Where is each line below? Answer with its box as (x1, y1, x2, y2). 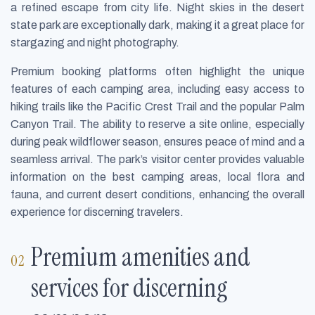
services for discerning (31, 271, 229, 305)
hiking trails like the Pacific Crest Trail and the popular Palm (11, 100, 304, 112)
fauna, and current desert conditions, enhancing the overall (11, 188, 304, 200)
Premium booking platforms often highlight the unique (11, 65, 304, 77)
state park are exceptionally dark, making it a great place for (11, 18, 304, 31)
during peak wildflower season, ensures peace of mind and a (11, 135, 304, 148)
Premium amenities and (31, 240, 251, 274)
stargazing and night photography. (11, 36, 179, 49)
